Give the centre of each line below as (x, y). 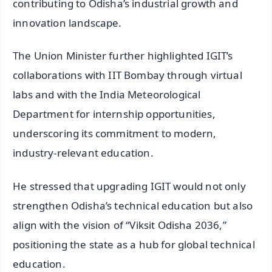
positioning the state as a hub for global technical (134, 245)
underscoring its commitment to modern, (115, 134)
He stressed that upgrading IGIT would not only (129, 186)
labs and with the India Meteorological (107, 95)
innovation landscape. (67, 22)
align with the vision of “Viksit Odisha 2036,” (120, 225)
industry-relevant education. (83, 153)
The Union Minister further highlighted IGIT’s (123, 56)
